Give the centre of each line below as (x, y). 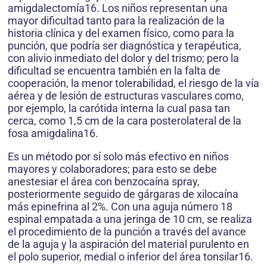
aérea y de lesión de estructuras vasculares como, (126, 96)
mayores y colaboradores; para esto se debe (112, 169)
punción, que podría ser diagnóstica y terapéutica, (125, 46)
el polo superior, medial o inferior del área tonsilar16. (131, 257)
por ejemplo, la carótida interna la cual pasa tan (119, 108)
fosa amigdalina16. (53, 133)
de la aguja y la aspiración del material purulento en (128, 244)
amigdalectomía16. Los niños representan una (118, 8)
